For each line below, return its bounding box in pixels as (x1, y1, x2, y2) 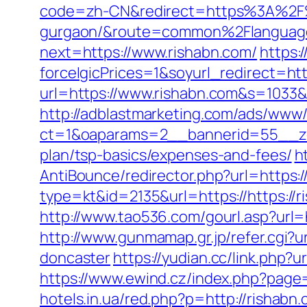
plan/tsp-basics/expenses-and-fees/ (40, 145, 292, 165)
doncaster (40, 247, 111, 268)
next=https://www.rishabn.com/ (40, 42, 258, 62)
